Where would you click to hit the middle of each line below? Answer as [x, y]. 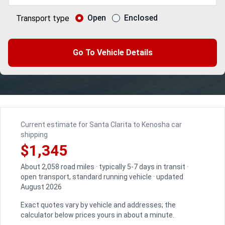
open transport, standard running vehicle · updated [102, 177]
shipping [34, 135]
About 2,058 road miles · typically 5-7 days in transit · [104, 167]
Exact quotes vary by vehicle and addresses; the [98, 205]
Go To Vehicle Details [113, 52]
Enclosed [141, 18]
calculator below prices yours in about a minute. [97, 215]
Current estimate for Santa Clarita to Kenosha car [101, 125]
